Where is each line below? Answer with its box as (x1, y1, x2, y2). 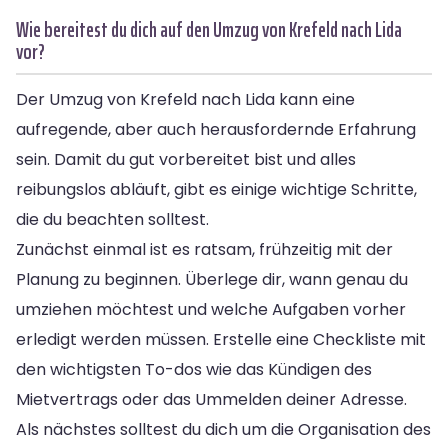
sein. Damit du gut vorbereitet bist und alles (16, 147, 356, 171)
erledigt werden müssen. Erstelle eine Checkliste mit (16, 327, 426, 351)
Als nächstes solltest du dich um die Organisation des (16, 417, 431, 441)
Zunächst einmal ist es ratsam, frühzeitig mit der (16, 237, 393, 261)
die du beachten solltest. (16, 207, 209, 231)
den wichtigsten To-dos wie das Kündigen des (16, 357, 372, 381)
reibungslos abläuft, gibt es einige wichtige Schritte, (16, 177, 417, 201)
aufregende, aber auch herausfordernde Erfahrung (16, 117, 416, 141)
